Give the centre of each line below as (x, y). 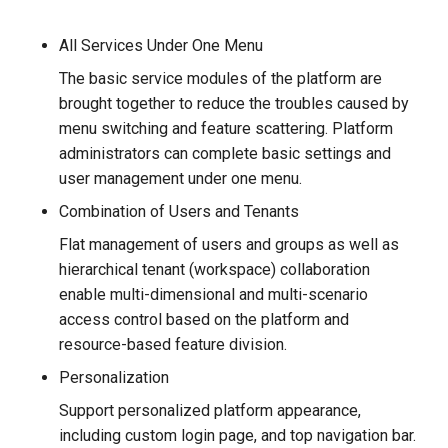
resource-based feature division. (173, 344)
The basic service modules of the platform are (221, 78)
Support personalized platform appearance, (210, 410)
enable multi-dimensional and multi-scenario (214, 294)
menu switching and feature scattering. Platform (226, 128)
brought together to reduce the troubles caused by (234, 103)
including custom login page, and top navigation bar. (238, 435)
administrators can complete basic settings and (225, 153)
